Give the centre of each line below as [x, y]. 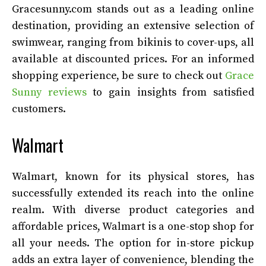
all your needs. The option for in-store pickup [133, 243]
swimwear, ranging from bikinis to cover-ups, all [133, 43]
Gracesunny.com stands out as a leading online [133, 9]
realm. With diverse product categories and [133, 210]
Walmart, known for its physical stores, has [133, 177]
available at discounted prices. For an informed [133, 59]
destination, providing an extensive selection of [133, 26]
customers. [39, 109]
